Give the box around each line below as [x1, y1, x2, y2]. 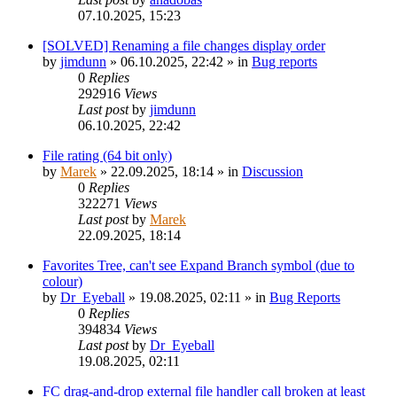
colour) [43, 273, 82, 289]
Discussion [242, 163, 303, 179]
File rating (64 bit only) [43, 147, 172, 163]
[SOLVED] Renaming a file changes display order [43, 37, 325, 53]
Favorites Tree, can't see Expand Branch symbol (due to [43, 257, 354, 273]
